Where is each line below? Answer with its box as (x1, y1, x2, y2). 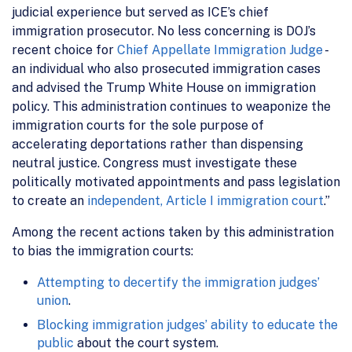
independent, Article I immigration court (87, 192, 324, 208)
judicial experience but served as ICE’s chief (12, 4, 269, 20)
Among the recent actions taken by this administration (12, 224, 334, 240)
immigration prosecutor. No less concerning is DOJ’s (12, 23, 316, 38)
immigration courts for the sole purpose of (12, 117, 264, 133)
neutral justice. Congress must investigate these (12, 155, 297, 170)
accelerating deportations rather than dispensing (12, 136, 303, 152)
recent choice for (12, 42, 117, 57)
